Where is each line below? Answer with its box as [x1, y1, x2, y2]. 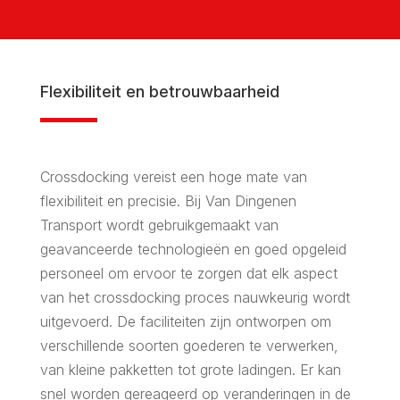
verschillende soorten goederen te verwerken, [39, 336, 338, 354]
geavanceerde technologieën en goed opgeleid [39, 239, 346, 258]
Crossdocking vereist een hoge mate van [39, 167, 307, 186]
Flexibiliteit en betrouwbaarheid [39, 81, 279, 101]
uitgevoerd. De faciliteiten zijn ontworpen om [39, 312, 331, 330]
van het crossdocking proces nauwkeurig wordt [39, 287, 350, 306]
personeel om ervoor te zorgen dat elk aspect [39, 263, 337, 282]
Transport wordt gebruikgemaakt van [39, 215, 279, 234]
